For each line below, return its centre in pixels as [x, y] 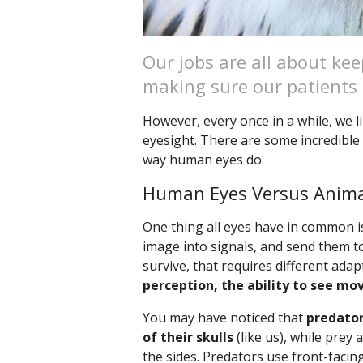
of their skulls [188, 337]
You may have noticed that [224, 318]
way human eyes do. [203, 160]
